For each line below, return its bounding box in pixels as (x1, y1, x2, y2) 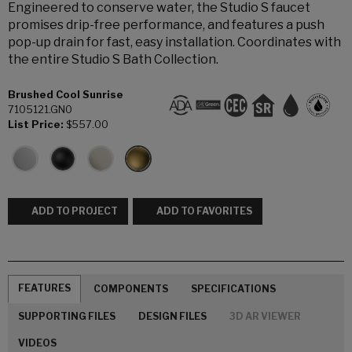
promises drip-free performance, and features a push (8, 17, 324, 32)
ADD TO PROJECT (31, 205, 118, 218)
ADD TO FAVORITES (156, 205, 252, 218)
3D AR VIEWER (229, 310, 301, 322)
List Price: (8, 119, 64, 130)
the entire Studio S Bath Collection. (8, 52, 218, 67)
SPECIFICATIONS (191, 282, 276, 295)
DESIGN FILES (138, 310, 207, 322)
